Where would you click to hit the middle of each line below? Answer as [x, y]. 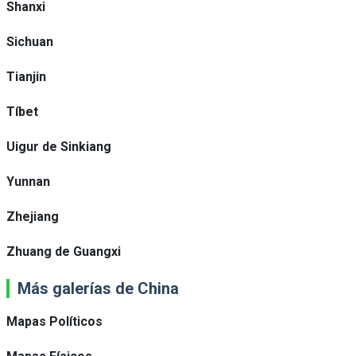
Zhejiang [33, 217]
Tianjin [26, 77]
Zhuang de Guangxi [64, 252]
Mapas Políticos [54, 321]
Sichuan [30, 42]
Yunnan [28, 182]
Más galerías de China [98, 288]
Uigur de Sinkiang [59, 147]
